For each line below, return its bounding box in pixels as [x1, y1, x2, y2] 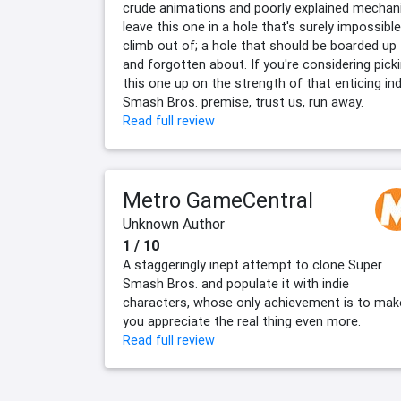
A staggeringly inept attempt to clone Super [123, 257, 382, 274]
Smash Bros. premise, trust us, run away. [123, 94, 363, 111]
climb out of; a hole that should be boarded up [123, 38, 397, 55]
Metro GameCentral [123, 187, 313, 214]
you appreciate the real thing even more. [123, 313, 361, 330]
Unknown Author [123, 215, 225, 234]
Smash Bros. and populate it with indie [123, 276, 349, 293]
